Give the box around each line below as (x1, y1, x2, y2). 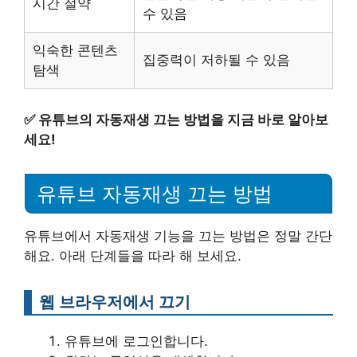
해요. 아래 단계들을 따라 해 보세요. (24, 247, 241, 264)
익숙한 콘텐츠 (33, 42, 118, 59)
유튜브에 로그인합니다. (65, 332, 208, 349)
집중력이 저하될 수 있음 (143, 52, 290, 69)
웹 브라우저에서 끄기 (39, 291, 190, 312)
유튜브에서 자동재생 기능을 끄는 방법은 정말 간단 (24, 227, 332, 244)
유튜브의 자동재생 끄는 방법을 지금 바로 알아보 (38, 111, 328, 127)
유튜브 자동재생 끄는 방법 (37, 182, 273, 205)
